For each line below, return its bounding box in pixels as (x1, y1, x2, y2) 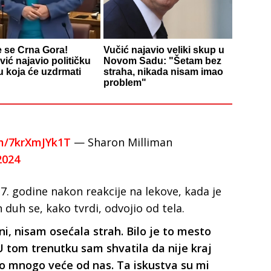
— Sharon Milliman (71, 134, 172, 149)
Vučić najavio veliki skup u (103, 44, 224, 55)
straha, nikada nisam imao (103, 66, 223, 77)
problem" (103, 77, 146, 88)
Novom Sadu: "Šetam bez (103, 55, 221, 66)
